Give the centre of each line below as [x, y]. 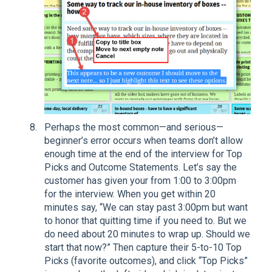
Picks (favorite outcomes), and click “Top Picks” [146, 261]
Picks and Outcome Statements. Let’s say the [141, 168]
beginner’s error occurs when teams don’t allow [144, 141]
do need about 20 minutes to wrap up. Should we [147, 234]
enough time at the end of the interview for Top [143, 154]
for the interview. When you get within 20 [130, 194]
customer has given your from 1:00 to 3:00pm [140, 181]
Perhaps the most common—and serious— [134, 127]
